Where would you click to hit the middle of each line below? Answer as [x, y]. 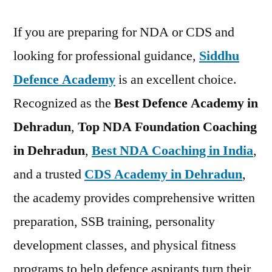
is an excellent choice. [176, 80]
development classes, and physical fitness [125, 245]
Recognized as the [64, 103]
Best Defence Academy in [186, 103]
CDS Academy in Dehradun [163, 174]
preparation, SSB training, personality [114, 222]
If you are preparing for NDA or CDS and [124, 32]
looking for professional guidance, [106, 56]
